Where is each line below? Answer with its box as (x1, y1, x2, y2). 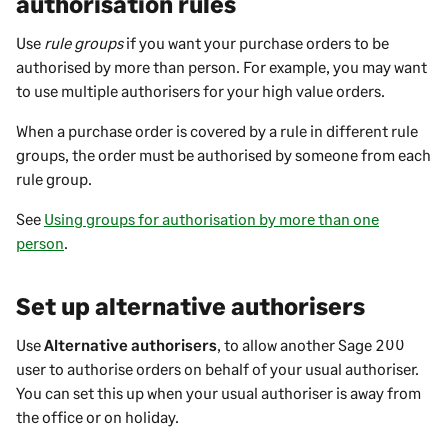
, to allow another (217, 334, 338, 354)
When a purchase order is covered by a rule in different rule (16, 120, 418, 140)
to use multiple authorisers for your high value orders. (16, 80, 385, 100)
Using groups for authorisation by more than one (44, 208, 379, 228)
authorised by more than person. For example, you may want (16, 56, 427, 76)
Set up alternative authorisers (16, 290, 365, 320)
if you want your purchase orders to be (123, 32, 389, 52)
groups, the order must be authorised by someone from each (16, 144, 431, 164)
